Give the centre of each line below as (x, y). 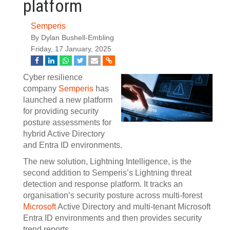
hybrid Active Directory (64, 134)
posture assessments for (67, 122)
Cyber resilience (53, 77)
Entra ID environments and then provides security (112, 218)
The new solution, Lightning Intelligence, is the (107, 161)
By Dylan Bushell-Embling (72, 38)
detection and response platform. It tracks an (103, 184)
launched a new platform (68, 100)
